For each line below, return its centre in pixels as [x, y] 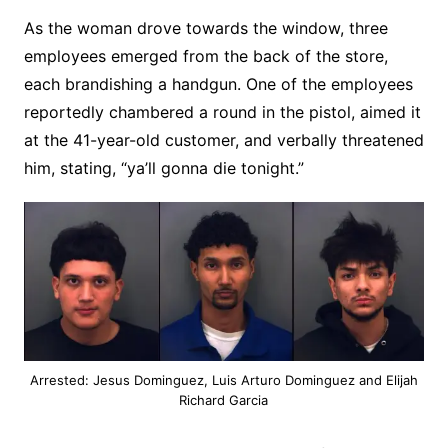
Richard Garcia [224, 400]
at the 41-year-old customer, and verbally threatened [223, 140]
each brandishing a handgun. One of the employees [218, 84]
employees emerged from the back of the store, [205, 56]
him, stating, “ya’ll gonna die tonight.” [163, 168]
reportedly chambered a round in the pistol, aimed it [222, 112]
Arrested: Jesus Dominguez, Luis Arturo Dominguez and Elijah [223, 380]
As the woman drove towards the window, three [205, 28]
